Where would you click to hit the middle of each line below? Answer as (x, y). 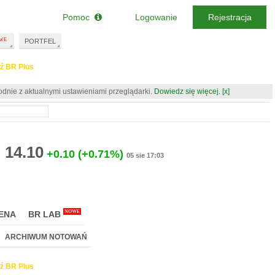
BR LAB (45, 214)
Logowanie (156, 17)
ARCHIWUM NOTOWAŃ (46, 237)
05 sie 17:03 (145, 155)
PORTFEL (40, 41)
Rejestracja (230, 17)
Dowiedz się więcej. (187, 91)
